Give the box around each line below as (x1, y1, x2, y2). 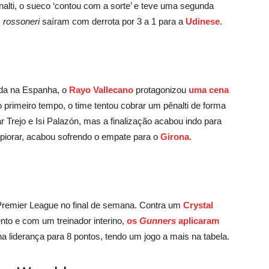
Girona (160, 131, 189, 142)
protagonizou (133, 84, 189, 95)
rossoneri (3, 16, 40, 26)
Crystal (183, 199, 213, 210)
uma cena (189, 84, 229, 95)
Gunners (139, 215, 176, 226)
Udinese (186, 16, 220, 26)
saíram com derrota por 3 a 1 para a (40, 16, 186, 26)
